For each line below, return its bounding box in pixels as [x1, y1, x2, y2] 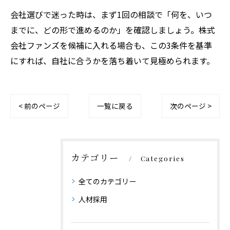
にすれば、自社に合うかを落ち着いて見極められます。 [10, 54, 215, 67]
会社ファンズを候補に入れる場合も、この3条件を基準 [10, 39, 212, 52]
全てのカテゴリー [79, 176, 136, 187]
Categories [140, 154, 185, 163]
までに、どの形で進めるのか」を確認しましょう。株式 [10, 24, 215, 36]
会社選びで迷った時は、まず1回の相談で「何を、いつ [10, 8, 212, 21]
